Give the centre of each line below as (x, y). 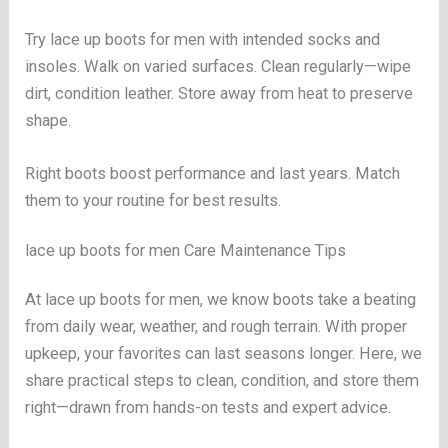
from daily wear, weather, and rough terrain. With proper (216, 326)
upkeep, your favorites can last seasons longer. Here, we (224, 353)
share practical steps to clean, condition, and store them (222, 380)
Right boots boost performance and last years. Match (213, 174)
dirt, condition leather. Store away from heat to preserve (219, 93)
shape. (48, 120)
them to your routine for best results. (153, 201)
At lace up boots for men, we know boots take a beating (221, 299)
